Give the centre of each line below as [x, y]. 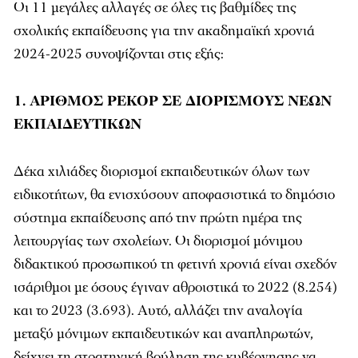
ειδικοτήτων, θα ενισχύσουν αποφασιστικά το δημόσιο [174, 195]
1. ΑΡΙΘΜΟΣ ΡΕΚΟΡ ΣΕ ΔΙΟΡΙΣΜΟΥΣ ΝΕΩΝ [173, 101]
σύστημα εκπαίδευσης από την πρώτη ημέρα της [158, 218]
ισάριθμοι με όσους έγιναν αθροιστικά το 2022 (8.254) [175, 287]
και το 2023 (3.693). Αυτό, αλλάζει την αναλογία [158, 310]
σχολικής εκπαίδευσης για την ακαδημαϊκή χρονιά [164, 31]
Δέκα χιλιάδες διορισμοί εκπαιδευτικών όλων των [162, 171]
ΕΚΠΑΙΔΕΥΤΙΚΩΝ [78, 124]
